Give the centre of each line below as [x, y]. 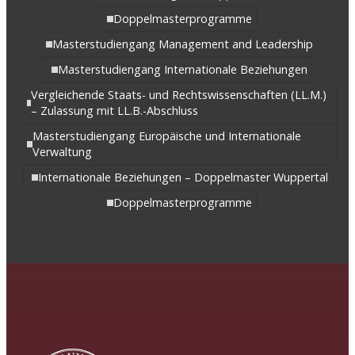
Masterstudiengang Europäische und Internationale [167, 136]
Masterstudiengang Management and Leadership [183, 44]
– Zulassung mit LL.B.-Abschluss [115, 111]
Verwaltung [63, 152]
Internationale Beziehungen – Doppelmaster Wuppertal [183, 177]
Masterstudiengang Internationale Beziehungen [183, 70]
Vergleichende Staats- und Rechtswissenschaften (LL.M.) [179, 95]
